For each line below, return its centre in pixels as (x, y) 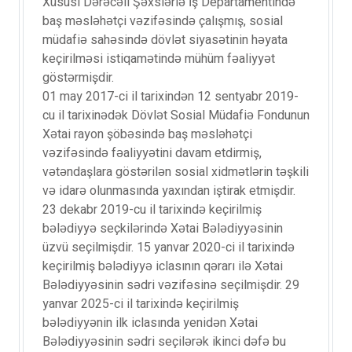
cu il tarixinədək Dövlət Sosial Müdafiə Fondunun (176, 115)
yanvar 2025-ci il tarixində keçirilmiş (141, 304)
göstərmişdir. (78, 78)
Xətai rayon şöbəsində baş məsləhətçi (147, 134)
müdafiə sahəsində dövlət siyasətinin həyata (165, 40)
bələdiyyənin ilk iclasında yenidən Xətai (150, 323)
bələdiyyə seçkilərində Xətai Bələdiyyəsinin (163, 229)
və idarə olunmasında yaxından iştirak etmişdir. (169, 191)
